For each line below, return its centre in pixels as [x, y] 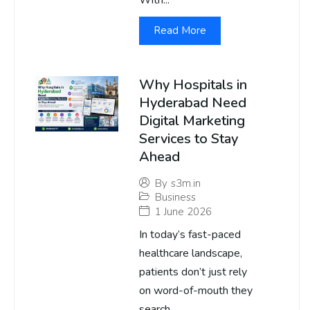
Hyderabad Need [193, 103]
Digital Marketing [192, 121]
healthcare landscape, [191, 254]
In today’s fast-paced [190, 235]
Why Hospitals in [193, 85]
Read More [180, 31]
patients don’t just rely [193, 272]
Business [175, 198]
